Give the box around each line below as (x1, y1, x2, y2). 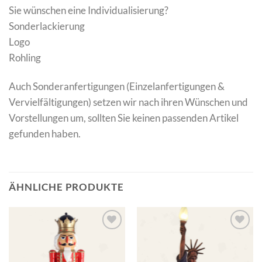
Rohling (9, 51, 41, 64)
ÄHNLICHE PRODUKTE (9, 181, 124, 194)
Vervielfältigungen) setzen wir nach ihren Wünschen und (9, 96, 248, 109)
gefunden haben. (9, 127, 81, 140)
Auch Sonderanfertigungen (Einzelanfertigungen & (9, 80, 225, 93)
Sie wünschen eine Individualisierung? (9, 4, 168, 17)
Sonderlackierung (9, 20, 85, 33)
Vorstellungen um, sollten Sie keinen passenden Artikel (9, 112, 239, 125)
